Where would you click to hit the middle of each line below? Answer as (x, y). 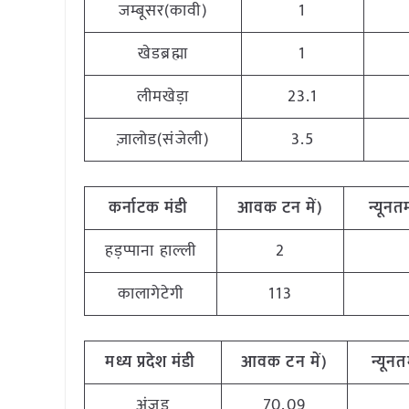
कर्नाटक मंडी (148, 208)
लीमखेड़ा (163, 97)
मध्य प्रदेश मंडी (151, 362)
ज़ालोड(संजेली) (163, 140)
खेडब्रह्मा (163, 54)
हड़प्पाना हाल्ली (151, 251)
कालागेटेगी (151, 294)
